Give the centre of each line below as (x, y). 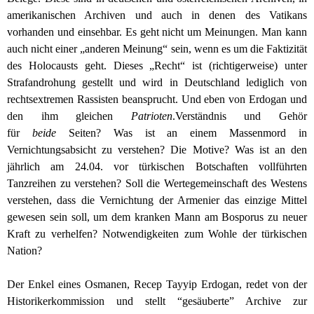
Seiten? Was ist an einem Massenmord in (181, 132)
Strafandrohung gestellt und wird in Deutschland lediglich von (157, 82)
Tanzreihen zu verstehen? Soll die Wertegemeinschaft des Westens (157, 183)
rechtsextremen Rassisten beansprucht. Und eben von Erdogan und (157, 99)
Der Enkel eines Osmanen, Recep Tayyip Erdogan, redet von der (157, 284)
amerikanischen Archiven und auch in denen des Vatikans (157, 15)
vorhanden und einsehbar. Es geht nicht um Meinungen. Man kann (157, 32)
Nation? (26, 250)
